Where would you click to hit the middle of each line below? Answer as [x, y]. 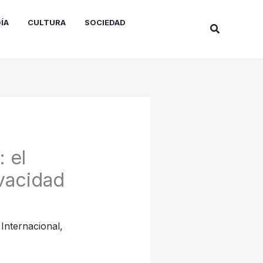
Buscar [226, 28]
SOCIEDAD [105, 22]
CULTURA [47, 22]
